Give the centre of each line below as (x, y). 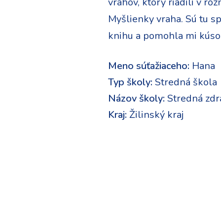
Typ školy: (130, 82)
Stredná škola (185, 82)
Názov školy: (136, 98)
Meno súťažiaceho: (149, 66)
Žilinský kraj (155, 115)
